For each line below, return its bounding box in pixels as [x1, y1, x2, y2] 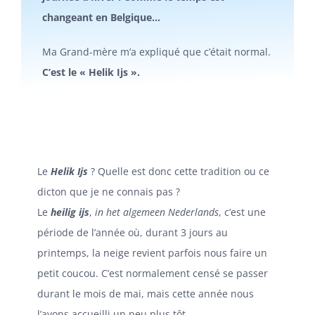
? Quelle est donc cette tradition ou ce [90, 164, 269, 178]
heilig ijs [50, 205, 89, 219]
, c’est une [218, 205, 266, 219]
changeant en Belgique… [41, 10, 160, 24]
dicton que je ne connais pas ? [37, 184, 180, 198]
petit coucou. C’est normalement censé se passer [37, 266, 268, 280]
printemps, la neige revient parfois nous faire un [37, 245, 267, 259]
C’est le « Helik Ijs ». [41, 65, 140, 79]
